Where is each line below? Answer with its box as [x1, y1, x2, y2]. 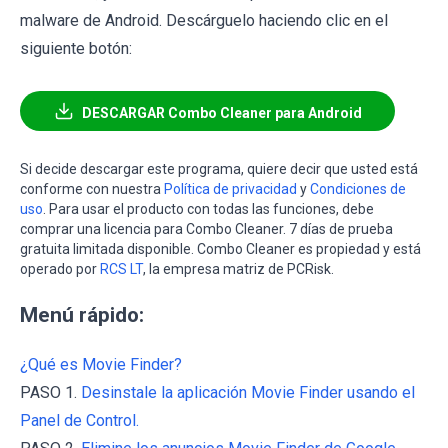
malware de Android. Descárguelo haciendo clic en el [20, 10, 388, 30]
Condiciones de [310, 180, 406, 197]
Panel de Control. [20, 410, 139, 430]
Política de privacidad [164, 180, 297, 197]
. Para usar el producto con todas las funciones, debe [43, 200, 374, 217]
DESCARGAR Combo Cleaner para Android [81, 104, 362, 121]
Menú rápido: [20, 302, 144, 327]
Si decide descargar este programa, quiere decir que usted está [20, 160, 418, 177]
